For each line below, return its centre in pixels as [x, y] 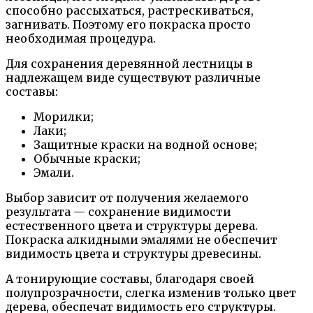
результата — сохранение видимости [118, 211]
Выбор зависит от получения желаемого [127, 197]
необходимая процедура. [81, 38]
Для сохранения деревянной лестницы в [129, 63]
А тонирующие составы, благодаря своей [130, 278]
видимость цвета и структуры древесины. [133, 253]
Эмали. [54, 172]
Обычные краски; [87, 158]
